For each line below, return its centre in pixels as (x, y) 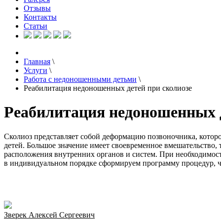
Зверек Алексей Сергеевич (49, 215)
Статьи (36, 26)
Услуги (36, 70)
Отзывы (37, 8)
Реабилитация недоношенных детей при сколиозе (108, 88)
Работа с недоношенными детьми (80, 79)
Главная (37, 61)
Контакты (40, 17)
